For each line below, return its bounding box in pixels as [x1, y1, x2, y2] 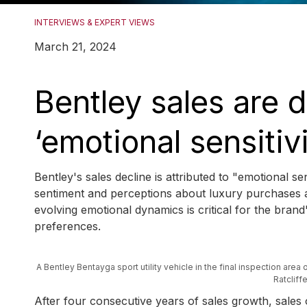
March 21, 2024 [34, 40, 116, 54]
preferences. [34, 219, 101, 234]
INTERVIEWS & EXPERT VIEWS [34, 17, 155, 28]
